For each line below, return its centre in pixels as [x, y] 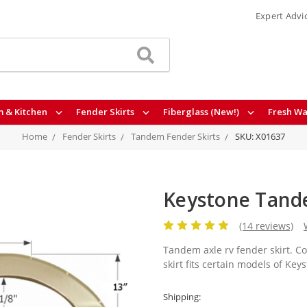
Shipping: [182, 296]
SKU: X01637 [260, 136]
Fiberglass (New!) [202, 112]
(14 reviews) [266, 225]
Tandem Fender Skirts [175, 136]
